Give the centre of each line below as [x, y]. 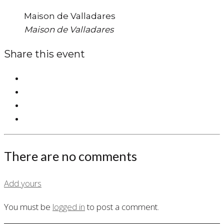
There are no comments [70, 156]
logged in [69, 206]
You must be [28, 206]
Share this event [44, 54]
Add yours [23, 183]
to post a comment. [122, 206]
